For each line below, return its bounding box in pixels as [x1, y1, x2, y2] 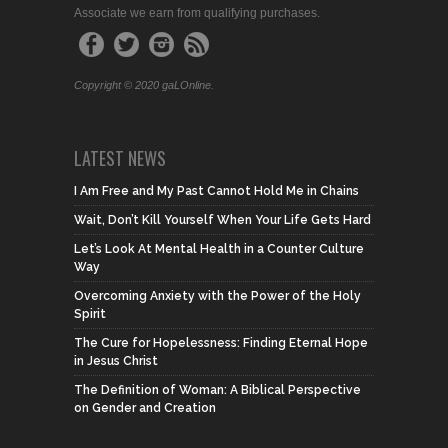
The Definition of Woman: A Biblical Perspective [74, 382, 361, 397]
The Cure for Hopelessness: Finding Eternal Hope [74, 335, 368, 350]
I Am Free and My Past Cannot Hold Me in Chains [74, 183, 359, 198]
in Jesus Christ [74, 353, 158, 368]
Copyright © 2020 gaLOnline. [74, 78, 214, 91]
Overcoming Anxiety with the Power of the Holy [74, 288, 361, 303]
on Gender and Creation [74, 400, 216, 415]
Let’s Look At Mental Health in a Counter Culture [74, 241, 364, 256]
